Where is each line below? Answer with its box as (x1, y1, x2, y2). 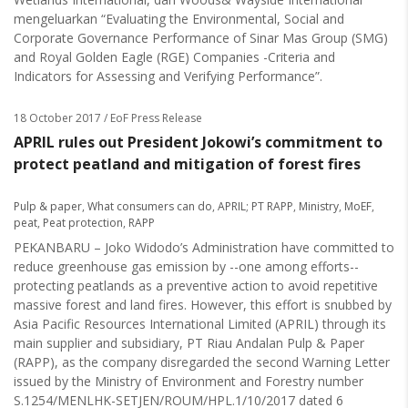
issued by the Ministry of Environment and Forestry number (14, 372, 363, 390)
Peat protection (43, 215, 123, 230)
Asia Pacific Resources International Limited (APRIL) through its (14, 315, 386, 332)
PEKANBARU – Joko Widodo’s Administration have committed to (14, 239, 394, 256)
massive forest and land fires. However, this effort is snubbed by (14, 296, 392, 313)
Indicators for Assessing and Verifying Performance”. (14, 67, 322, 85)
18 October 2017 (14, 110, 101, 126)
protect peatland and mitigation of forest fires (14, 154, 361, 174)
